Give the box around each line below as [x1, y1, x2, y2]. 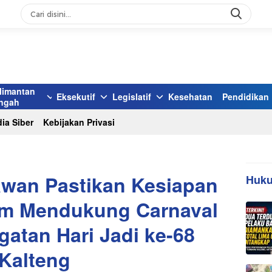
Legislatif [112, 90, 151, 103]
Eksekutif [56, 90, 95, 103]
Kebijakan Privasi [43, 116, 115, 128]
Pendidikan [222, 90, 269, 103]
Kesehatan [168, 90, 212, 103]
